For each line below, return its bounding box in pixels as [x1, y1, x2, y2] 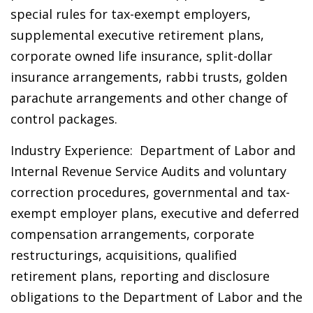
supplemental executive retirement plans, [10, 27, 264, 44]
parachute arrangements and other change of [10, 89, 288, 107]
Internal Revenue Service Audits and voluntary [10, 163, 286, 180]
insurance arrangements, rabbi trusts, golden [10, 68, 287, 86]
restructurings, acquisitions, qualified [10, 247, 237, 264]
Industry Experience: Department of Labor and [10, 142, 296, 159]
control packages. [10, 110, 117, 128]
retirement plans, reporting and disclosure [10, 268, 270, 285]
